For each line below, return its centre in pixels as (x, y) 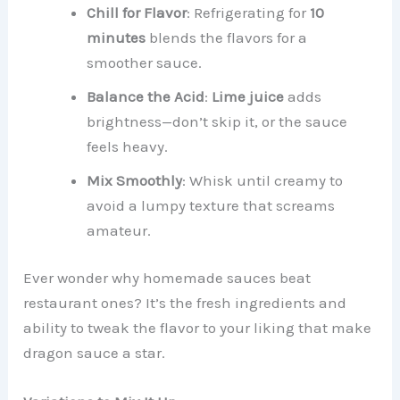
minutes (117, 37)
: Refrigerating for (249, 12)
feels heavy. (128, 146)
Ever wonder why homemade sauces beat (167, 278)
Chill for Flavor (137, 12)
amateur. (119, 230)
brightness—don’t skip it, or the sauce (217, 121)
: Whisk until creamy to (263, 180)
